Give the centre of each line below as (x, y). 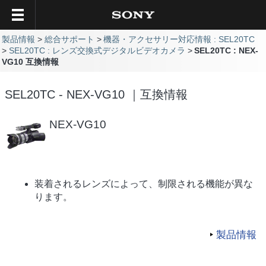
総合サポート (69, 39)
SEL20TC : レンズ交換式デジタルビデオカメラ (97, 50)
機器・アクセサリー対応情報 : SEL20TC (179, 39)
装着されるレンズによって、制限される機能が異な (144, 183)
